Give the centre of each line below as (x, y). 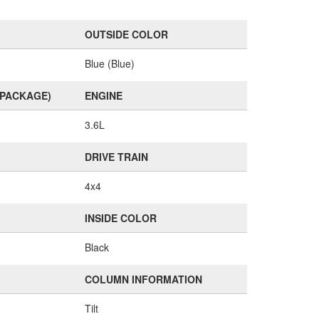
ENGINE (103, 95)
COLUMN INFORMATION (143, 279)
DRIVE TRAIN (116, 157)
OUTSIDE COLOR (126, 34)
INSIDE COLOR (120, 218)
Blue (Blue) (109, 63)
